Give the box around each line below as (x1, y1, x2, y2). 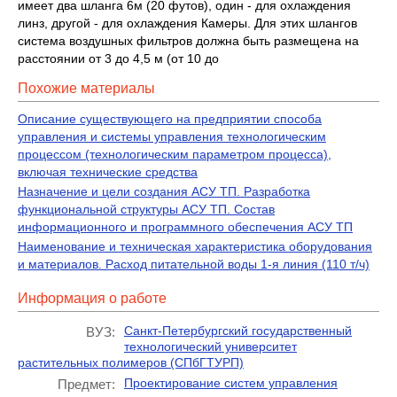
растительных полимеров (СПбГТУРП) (18, 355, 244, 370)
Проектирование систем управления (124, 376, 338, 390)
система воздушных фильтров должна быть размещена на (18, 34, 359, 48)
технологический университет (124, 339, 297, 354)
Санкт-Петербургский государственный (124, 323, 352, 338)
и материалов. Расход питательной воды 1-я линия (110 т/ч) (18, 257, 370, 271)
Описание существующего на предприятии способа (18, 112, 322, 126)
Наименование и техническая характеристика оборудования (18, 239, 372, 253)
